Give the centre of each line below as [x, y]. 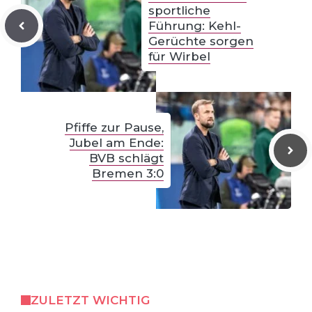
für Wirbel [179, 56]
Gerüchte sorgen [201, 41]
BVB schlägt [126, 158]
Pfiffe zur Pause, [114, 127]
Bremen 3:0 [128, 173]
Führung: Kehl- [195, 25]
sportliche [179, 10]
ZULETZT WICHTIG [90, 300]
